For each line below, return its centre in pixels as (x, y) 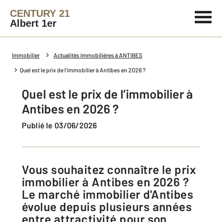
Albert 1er (33, 23)
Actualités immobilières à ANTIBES (98, 55)
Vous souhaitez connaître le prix (26, 169)
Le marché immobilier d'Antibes (108, 194)
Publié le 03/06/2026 (62, 125)
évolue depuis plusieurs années (107, 206)
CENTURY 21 (40, 13)
